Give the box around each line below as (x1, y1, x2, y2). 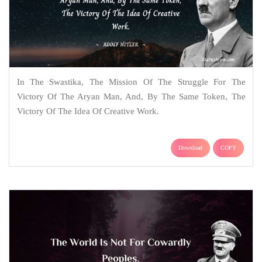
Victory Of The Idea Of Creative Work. (16, 106, 159, 116)
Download (178, 144, 202, 151)
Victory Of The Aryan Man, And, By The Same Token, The (16, 92, 246, 102)
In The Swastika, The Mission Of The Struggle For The (16, 77, 246, 87)
